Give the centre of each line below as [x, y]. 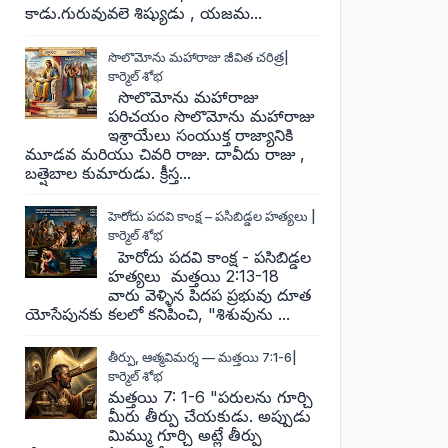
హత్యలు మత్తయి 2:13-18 [195, 275]
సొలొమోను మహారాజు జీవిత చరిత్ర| [198, 56]
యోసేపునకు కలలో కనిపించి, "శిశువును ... [158, 313]
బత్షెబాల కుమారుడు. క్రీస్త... [108, 172]
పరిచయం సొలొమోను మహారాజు [213, 115]
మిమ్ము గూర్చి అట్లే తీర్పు [184, 435]
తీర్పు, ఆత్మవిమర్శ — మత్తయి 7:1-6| [202, 356]
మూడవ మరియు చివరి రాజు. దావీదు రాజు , [165, 153]
